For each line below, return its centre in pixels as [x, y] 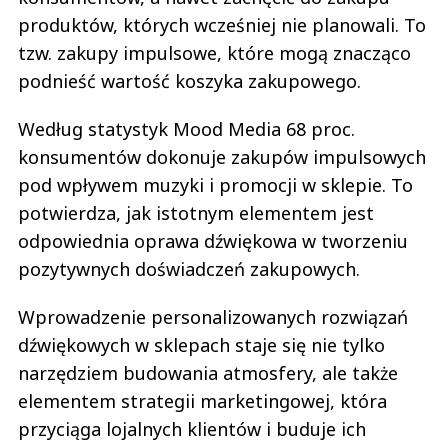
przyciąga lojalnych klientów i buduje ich [192, 429]
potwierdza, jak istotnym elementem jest [196, 213]
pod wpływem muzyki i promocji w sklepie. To [215, 185]
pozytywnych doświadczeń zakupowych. [189, 269]
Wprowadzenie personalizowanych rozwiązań [213, 317]
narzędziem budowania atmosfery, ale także [208, 373]
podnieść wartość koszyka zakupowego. [189, 81]
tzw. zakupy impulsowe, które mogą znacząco [214, 53]
